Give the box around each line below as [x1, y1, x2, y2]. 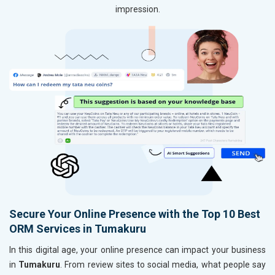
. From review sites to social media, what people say [60, 260, 266, 270]
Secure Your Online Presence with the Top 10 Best [9, 207, 260, 221]
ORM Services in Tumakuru [9, 222, 146, 236]
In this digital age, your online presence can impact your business [9, 245, 266, 255]
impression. [115, 4, 160, 15]
